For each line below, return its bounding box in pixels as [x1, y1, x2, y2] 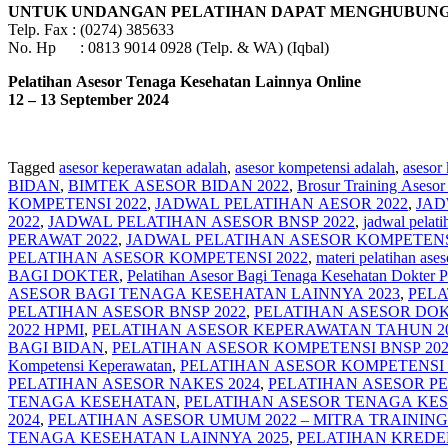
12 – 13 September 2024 [8, 90, 169, 108]
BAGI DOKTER [8, 266, 119, 284]
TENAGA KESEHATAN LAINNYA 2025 [8, 428, 289, 446]
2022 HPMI [8, 320, 84, 338]
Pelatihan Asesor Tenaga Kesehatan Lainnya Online [8, 72, 361, 90]
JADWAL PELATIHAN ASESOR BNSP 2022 [48, 212, 355, 230]
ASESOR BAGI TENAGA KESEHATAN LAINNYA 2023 [8, 284, 400, 302]
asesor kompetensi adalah [235, 158, 395, 176]
